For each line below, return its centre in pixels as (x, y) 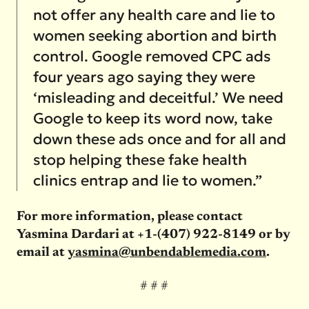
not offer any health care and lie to (154, 14)
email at (42, 253)
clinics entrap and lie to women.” (147, 180)
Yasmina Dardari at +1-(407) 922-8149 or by (153, 235)
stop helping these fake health (140, 159)
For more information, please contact (129, 217)
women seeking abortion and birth (154, 35)
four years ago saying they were (144, 77)
